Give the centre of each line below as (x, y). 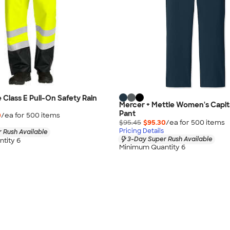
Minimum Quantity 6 (152, 147)
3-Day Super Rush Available (170, 139)
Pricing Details (141, 131)
